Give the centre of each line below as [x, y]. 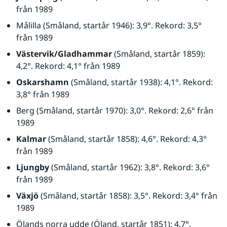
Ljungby [33, 167]
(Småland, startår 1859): [159, 54]
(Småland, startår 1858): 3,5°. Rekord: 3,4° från [128, 196]
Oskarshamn [43, 82]
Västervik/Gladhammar [64, 54]
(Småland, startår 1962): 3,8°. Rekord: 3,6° [129, 167]
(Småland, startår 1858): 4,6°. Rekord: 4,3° [126, 139]
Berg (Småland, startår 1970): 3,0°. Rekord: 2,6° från [115, 110]
